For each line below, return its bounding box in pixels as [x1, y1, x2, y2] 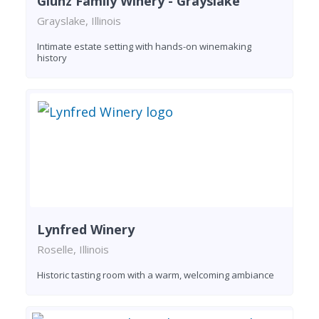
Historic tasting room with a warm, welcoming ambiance [37, 268, 274, 281]
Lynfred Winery [37, 220, 135, 238]
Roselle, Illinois [37, 241, 109, 256]
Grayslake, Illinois [37, 13, 121, 28]
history [37, 51, 67, 64]
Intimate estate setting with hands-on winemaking [37, 39, 251, 53]
